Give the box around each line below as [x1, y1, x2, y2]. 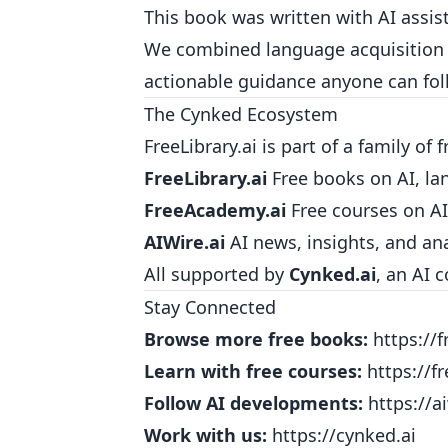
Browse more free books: [144, 327, 368, 351]
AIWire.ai [144, 230, 225, 254]
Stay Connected [144, 295, 276, 319]
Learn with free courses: [144, 359, 362, 383]
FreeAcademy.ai [144, 198, 286, 222]
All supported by [144, 262, 289, 286]
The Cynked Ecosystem [144, 102, 338, 126]
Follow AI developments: [144, 391, 363, 415]
